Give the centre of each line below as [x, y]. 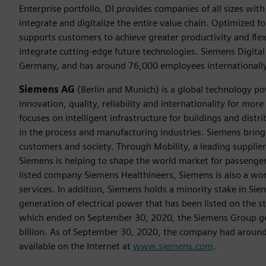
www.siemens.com [173, 246]
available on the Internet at [76, 246]
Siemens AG [47, 90]
